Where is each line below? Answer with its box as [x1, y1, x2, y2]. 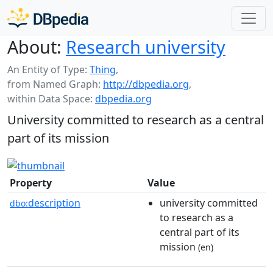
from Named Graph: [7, 77, 103, 91]
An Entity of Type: [7, 63, 90, 76]
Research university [66, 35, 225, 58]
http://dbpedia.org [103, 77, 189, 91]
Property [10, 175, 52, 190]
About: [7, 35, 62, 58]
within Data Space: [7, 92, 95, 105]
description [28, 196, 80, 210]
